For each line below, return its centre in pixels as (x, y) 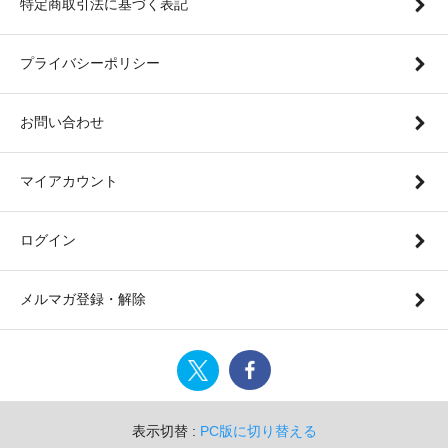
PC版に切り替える (258, 430)
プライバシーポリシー (90, 63)
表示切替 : (165, 430)
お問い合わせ (62, 122)
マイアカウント (69, 181)
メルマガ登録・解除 (83, 299)
